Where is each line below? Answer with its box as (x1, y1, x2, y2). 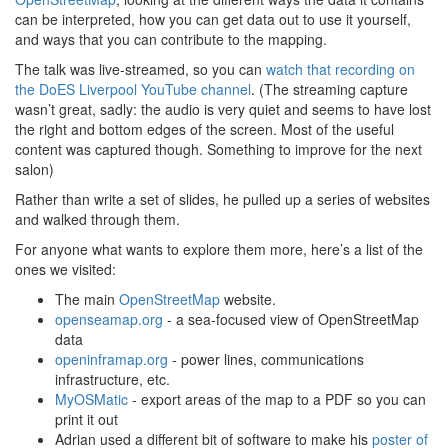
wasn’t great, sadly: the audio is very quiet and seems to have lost (15, 99, 431, 119)
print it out (55, 409, 118, 429)
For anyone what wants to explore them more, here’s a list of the (15, 239, 423, 259)
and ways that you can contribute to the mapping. (15, 29, 327, 49)
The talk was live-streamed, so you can (15, 59, 266, 79)
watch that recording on (266, 59, 415, 79)
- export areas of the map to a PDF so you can (128, 389, 426, 409)
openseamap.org (55, 309, 163, 329)
